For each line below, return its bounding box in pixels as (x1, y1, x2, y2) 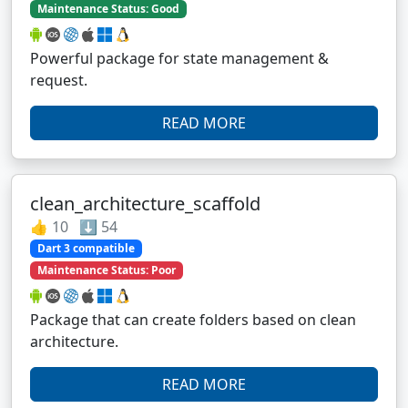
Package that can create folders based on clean (30, 310, 356, 331)
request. (30, 69, 87, 90)
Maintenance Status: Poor (36, 262, 176, 279)
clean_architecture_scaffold (30, 190, 260, 216)
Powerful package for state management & (30, 47, 329, 68)
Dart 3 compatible (36, 240, 135, 256)
